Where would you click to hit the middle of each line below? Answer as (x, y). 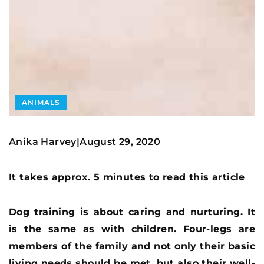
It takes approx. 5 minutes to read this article (127, 177)
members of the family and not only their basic (132, 246)
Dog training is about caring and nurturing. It (132, 212)
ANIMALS (41, 102)
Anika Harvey (43, 142)
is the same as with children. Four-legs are (132, 229)
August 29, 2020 (120, 142)
